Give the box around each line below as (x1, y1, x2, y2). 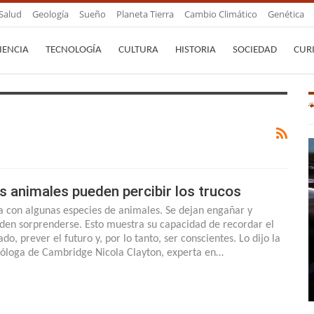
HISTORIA (175, 45, 216, 55)
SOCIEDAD (233, 45, 277, 55)
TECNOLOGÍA (46, 45, 102, 55)
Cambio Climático (184, 8, 257, 20)
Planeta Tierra (116, 8, 174, 20)
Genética (268, 8, 304, 20)
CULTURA (118, 45, 158, 55)
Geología (32, 8, 69, 20)
